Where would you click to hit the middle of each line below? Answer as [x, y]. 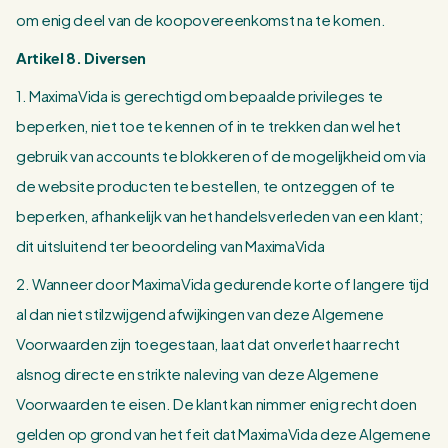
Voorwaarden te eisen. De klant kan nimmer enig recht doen [216, 403]
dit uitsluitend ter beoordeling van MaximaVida [170, 245]
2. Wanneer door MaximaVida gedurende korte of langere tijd [222, 283]
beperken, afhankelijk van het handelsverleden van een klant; [220, 215]
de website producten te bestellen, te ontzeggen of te [206, 185]
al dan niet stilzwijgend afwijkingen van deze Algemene [200, 313]
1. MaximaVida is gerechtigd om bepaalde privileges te [200, 95]
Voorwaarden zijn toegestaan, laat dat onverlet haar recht [208, 343]
